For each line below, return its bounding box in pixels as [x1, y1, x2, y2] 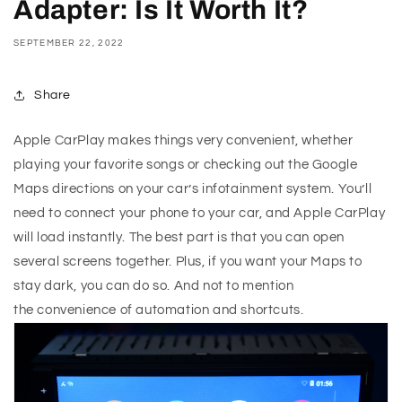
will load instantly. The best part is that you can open [13, 231, 345, 245]
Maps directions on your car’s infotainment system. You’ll [13, 182, 372, 197]
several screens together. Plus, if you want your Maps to [13, 255, 363, 269]
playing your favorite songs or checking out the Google [13, 158, 358, 172]
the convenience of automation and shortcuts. [13, 303, 304, 318]
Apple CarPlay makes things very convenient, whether [13, 134, 354, 148]
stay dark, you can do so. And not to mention [13, 279, 294, 293]
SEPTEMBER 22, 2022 [13, 39, 125, 48]
